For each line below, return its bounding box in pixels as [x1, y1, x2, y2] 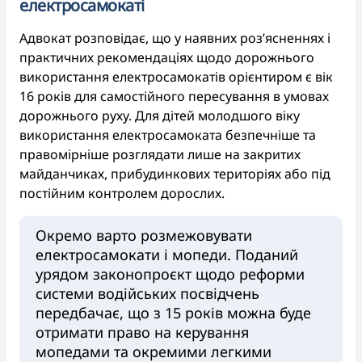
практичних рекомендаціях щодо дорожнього [19, 48, 314, 66]
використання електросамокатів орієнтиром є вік [19, 67, 333, 86]
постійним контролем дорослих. [19, 183, 225, 202]
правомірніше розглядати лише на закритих [19, 145, 301, 163]
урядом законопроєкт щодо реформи [36, 263, 305, 284]
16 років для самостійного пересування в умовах [19, 86, 329, 105]
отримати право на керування [36, 322, 249, 342]
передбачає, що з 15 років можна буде [36, 302, 311, 322]
